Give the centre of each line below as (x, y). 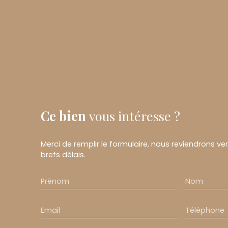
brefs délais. (63, 154)
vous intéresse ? (135, 116)
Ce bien (63, 116)
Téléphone (205, 210)
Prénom (55, 181)
